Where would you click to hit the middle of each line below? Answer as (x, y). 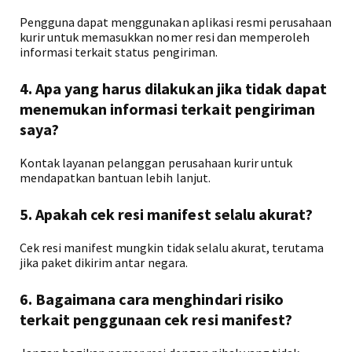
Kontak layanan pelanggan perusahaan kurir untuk (156, 163)
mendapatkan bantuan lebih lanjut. (115, 178)
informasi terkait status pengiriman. (119, 52)
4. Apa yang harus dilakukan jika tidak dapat (173, 88)
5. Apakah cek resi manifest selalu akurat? (166, 214)
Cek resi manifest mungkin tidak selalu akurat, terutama (172, 247)
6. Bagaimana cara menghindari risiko (152, 299)
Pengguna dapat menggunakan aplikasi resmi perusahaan (176, 22)
